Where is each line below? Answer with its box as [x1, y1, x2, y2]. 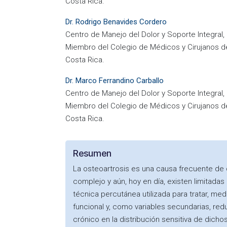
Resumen [73, 148, 111, 159]
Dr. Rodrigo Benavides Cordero [65, 17, 167, 26]
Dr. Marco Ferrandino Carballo [65, 76, 164, 85]
